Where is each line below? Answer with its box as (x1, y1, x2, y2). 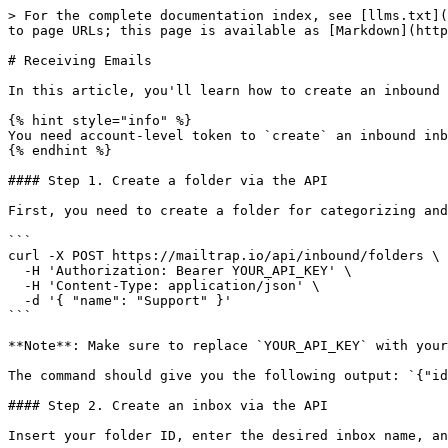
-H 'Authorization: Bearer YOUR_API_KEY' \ (8, 263, 24, 278)
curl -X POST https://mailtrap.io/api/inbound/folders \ (8, 248, 440, 263)
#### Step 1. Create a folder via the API (8, 173, 328, 188)
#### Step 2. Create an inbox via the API (8, 398, 328, 413)
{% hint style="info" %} (8, 113, 192, 128)
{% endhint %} (8, 143, 112, 158)
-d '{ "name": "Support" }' (8, 293, 24, 308)
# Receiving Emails (8, 53, 152, 68)
